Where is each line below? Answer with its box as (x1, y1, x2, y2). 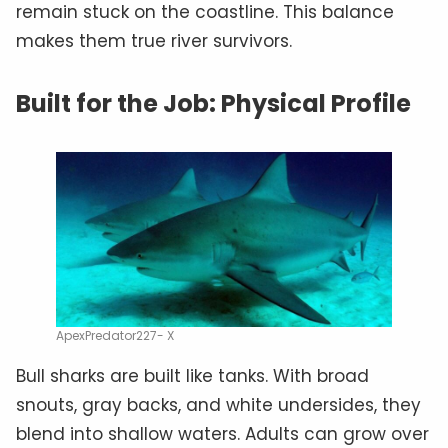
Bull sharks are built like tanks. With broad (16, 363, 369, 388)
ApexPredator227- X (56, 326, 174, 344)
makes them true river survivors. (16, 29, 292, 54)
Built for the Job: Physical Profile (16, 87, 411, 121)
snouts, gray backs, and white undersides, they (16, 392, 421, 417)
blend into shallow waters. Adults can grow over (16, 421, 429, 446)
